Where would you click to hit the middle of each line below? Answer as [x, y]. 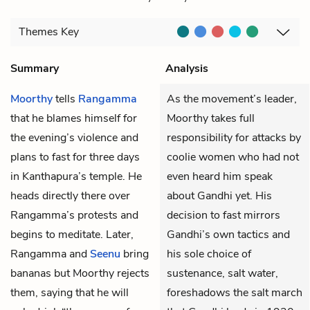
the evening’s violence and [74, 137]
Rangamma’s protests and [74, 215]
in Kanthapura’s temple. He [76, 176]
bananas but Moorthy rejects [80, 273]
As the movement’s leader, [232, 99]
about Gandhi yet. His [219, 195]
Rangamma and [50, 254]
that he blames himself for [74, 118]
